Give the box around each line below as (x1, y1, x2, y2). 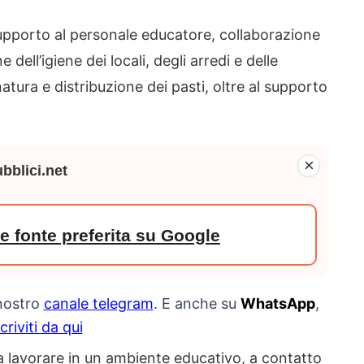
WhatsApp (240, 295, 315, 312)
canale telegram (43, 295, 154, 312)
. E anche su (153, 295, 240, 312)
